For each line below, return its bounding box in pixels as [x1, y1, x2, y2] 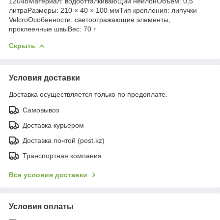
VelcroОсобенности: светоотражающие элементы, [9, 15, 170, 24]
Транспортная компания [23, 151, 102, 160]
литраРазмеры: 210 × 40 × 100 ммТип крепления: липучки [9, 6, 197, 14]
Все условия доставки [9, 170, 87, 179]
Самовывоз [23, 106, 59, 114]
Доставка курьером [23, 121, 84, 129]
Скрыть [9, 41, 35, 50]
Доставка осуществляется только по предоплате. [9, 90, 167, 98]
